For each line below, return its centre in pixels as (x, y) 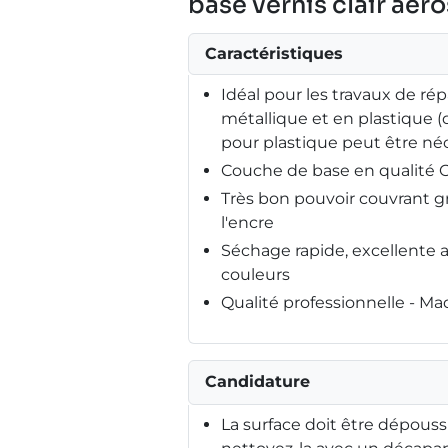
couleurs (255, 274)
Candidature (257, 381)
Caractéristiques (274, 53)
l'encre (247, 222)
